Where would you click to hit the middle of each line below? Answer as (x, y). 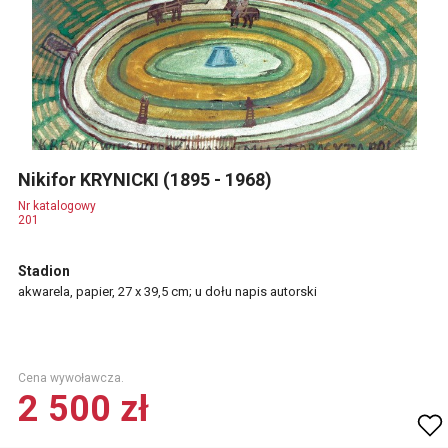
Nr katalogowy (57, 206)
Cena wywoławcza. (71, 378)
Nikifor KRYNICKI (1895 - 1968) (147, 179)
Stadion (44, 271)
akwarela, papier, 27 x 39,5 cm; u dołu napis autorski (167, 291)
